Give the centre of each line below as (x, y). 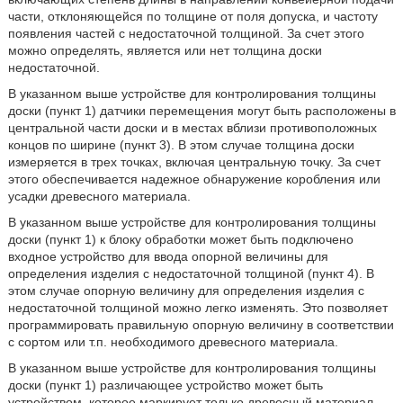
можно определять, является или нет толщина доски (165, 50)
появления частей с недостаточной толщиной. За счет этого (186, 33)
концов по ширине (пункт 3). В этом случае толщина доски (181, 145)
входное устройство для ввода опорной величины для (168, 256)
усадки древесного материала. (99, 196)
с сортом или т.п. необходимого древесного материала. (173, 342)
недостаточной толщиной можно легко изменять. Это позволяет (197, 308)
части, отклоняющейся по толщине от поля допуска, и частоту (193, 16)
